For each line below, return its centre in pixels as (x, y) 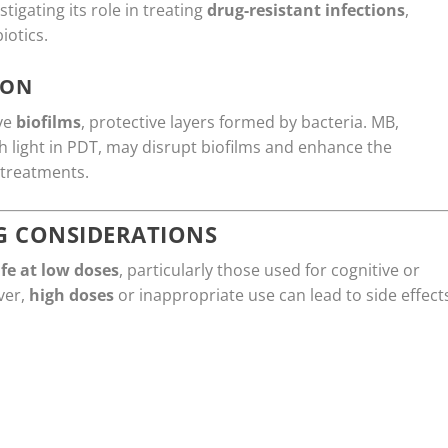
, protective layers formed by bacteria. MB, (240, 121)
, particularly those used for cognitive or (269, 270)
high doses (71, 295)
